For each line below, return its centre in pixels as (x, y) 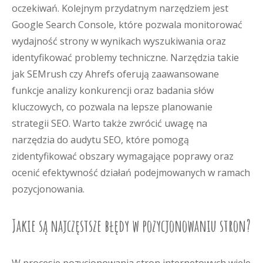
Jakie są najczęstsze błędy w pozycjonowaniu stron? (131, 226)
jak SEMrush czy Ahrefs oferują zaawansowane (115, 74)
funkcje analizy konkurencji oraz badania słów (113, 90)
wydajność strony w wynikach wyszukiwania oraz (119, 41)
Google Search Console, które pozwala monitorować (127, 25)
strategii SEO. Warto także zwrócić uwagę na (109, 123)
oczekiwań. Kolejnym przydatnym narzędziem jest (120, 8)
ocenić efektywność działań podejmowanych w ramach (131, 173)
